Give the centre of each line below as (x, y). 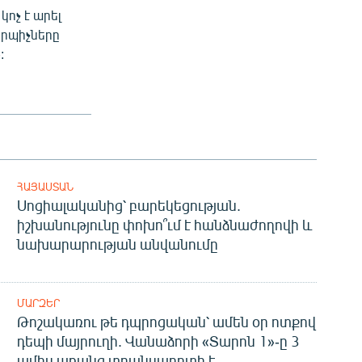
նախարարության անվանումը (117, 244)
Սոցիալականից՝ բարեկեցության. (128, 206)
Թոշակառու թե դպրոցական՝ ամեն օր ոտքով (166, 322)
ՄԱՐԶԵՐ (38, 303)
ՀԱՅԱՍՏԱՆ (45, 187)
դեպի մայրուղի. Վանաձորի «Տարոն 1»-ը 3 (158, 341)
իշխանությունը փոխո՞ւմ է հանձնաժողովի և (164, 225)
